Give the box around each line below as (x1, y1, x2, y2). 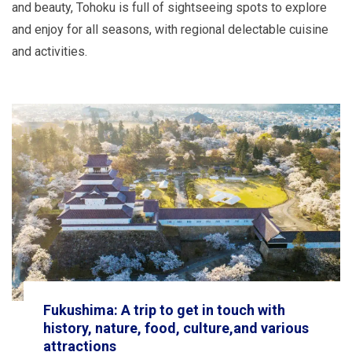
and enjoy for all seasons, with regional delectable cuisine (12, 22, 328, 37)
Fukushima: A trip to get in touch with (43, 301, 285, 318)
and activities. (12, 44, 87, 59)
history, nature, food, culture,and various (43, 319, 309, 336)
